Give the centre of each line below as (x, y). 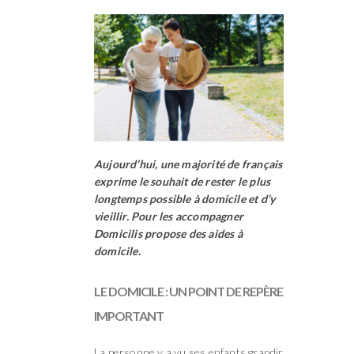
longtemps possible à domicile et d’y (185, 198)
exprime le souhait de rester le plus (183, 181)
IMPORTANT (129, 315)
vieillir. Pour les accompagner (169, 216)
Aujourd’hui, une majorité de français (188, 164)
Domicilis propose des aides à (168, 233)
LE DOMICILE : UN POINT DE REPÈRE (188, 291)
